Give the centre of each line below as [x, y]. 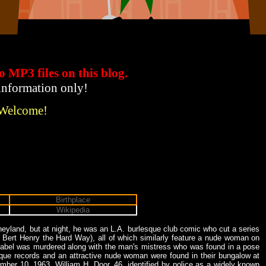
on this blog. [95, 73]
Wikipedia [73, 210]
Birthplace [73, 200]
